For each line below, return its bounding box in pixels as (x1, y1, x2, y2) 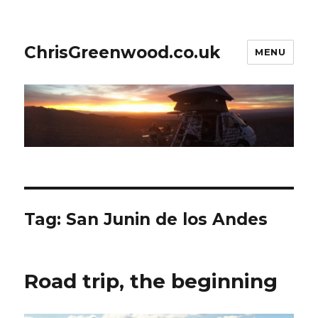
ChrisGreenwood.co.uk (24, 42, 221, 62)
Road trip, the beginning (24, 269, 278, 294)
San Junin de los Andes (66, 209, 268, 230)
